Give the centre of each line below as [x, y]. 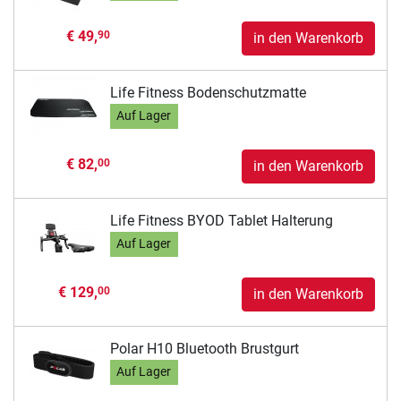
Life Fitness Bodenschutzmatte [208, 92]
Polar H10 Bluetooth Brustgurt [204, 348]
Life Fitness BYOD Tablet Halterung [221, 220]
